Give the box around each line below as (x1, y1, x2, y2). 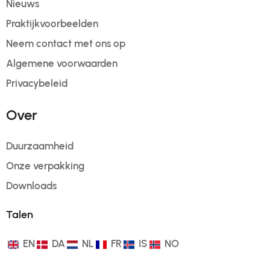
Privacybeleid (6, 77, 67, 89)
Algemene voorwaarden (6, 57, 118, 69)
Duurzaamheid (6, 140, 74, 152)
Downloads (6, 180, 57, 192)
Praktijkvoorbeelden (6, 17, 98, 30)
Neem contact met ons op (6, 37, 125, 49)
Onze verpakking (6, 160, 84, 172)
